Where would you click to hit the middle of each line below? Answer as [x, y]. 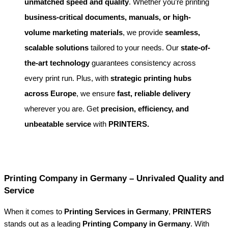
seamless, [182, 32]
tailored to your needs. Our [135, 47]
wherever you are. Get [63, 108]
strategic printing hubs [151, 78]
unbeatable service [58, 124]
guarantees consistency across [143, 63]
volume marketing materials [74, 32]
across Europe [50, 93]
